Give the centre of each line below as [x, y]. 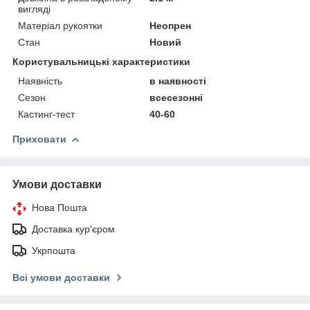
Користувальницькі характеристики [101, 61]
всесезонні [176, 97]
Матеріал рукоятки [60, 25]
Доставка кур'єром [73, 229]
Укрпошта [54, 250]
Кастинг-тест [46, 114]
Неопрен [171, 25]
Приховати [39, 139]
